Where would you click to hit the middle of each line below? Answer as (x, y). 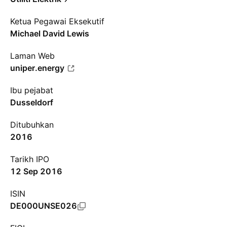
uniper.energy (37, 68)
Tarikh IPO (30, 159)
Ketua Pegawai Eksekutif (57, 21)
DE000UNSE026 (44, 206)
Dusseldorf (32, 102)
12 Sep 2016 (36, 171)
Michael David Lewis (50, 33)
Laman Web (32, 56)
